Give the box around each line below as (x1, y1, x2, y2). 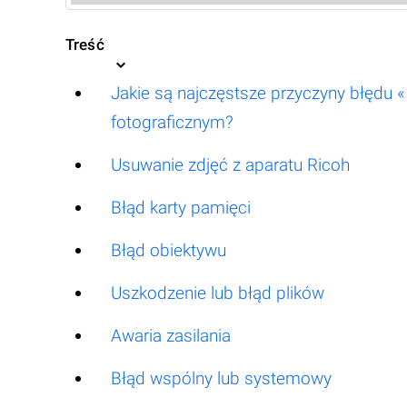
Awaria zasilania (111, 325, 231, 346)
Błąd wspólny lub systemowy (111, 368, 332, 389)
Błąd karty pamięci (111, 197, 251, 218)
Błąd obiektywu (111, 240, 226, 261)
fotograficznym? (111, 112, 233, 133)
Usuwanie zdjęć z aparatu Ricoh (111, 154, 350, 175)
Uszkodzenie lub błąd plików (111, 283, 324, 303)
